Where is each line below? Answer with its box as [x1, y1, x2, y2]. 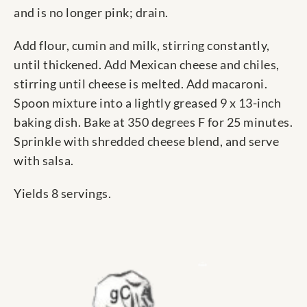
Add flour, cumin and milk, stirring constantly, [14, 38, 270, 53]
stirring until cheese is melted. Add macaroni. [14, 76, 267, 92]
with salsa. [14, 153, 74, 169]
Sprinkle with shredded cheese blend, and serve [14, 134, 279, 149]
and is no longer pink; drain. [14, 5, 169, 21]
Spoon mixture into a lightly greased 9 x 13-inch [14, 95, 281, 111]
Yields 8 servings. [14, 186, 111, 201]
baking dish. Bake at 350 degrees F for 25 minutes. [14, 114, 293, 130]
